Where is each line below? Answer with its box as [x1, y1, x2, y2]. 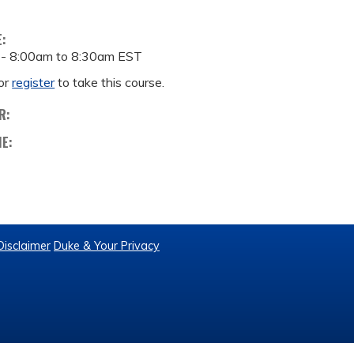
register [12, 74, 55, 90]
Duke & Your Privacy [54, 239, 160, 253]
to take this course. [55, 74, 165, 90]
